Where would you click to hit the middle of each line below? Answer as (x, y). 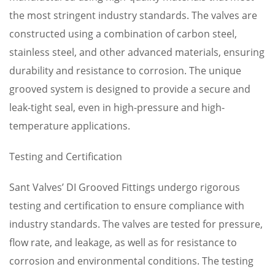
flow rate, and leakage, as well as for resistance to (123, 242)
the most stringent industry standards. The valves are (133, 15)
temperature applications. (70, 126)
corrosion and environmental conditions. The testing (131, 261)
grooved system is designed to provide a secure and (130, 89)
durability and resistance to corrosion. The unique (125, 71)
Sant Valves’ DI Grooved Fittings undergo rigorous (125, 187)
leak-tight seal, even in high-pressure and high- (117, 107)
